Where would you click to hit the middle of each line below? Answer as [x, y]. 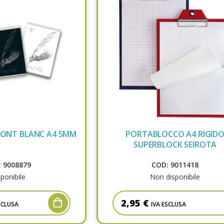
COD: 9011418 [175, 165]
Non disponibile [175, 177]
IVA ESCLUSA [168, 204]
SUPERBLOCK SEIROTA [175, 145]
